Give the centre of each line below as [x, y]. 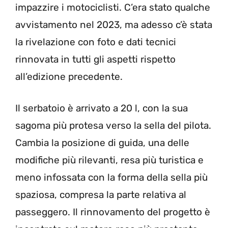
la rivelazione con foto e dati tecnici [96, 42]
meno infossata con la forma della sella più [111, 178]
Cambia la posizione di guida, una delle [102, 143]
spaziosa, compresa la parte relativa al [101, 195]
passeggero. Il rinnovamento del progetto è [113, 212]
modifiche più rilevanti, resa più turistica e [109, 160]
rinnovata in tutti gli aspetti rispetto [95, 59]
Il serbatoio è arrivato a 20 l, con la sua [102, 108]
